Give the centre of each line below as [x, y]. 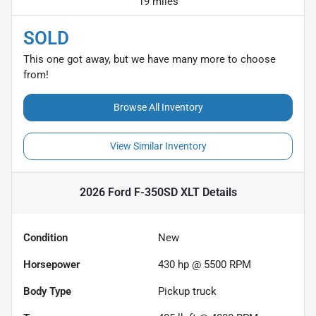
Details [218, 192]
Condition [45, 237]
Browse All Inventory [158, 107]
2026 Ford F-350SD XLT [139, 192]
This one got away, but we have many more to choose [150, 59]
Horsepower [51, 264]
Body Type [47, 291]
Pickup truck [187, 291]
